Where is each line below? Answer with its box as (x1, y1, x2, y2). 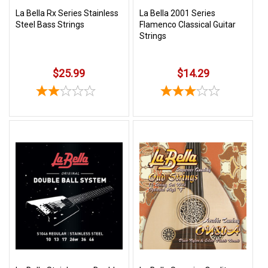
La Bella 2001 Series (139, 8, 216, 18)
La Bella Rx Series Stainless (16, 8, 118, 18)
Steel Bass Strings (16, 19, 84, 29)
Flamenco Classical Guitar (139, 19, 236, 29)
